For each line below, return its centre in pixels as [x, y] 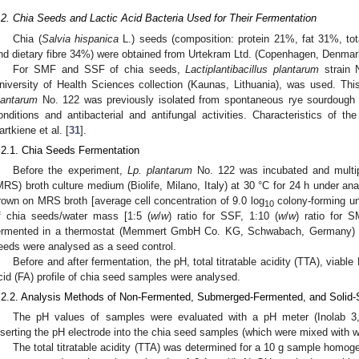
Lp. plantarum [159, 171]
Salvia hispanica [80, 39]
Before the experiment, [70, 171]
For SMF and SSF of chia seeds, [99, 70]
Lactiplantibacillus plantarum [252, 70]
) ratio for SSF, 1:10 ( [223, 216]
